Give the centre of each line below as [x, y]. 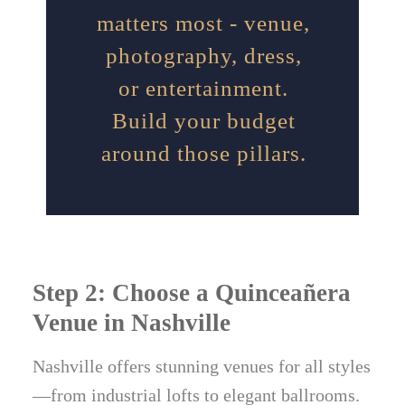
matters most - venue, [203, 24]
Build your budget [203, 121]
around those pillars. [203, 154]
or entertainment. [203, 89]
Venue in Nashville [132, 323]
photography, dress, [203, 56]
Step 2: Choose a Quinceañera [192, 293]
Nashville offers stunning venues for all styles [202, 367]
